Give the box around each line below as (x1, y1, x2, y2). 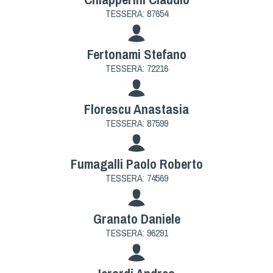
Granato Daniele (93, 209, 180, 228)
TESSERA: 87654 (105, 6, 168, 20)
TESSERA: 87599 (105, 116, 168, 130)
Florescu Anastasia (84, 99, 189, 118)
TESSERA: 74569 (105, 171, 168, 185)
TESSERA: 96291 (105, 225, 168, 239)
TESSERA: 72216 (105, 61, 168, 75)
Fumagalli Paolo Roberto (70, 154, 203, 173)
